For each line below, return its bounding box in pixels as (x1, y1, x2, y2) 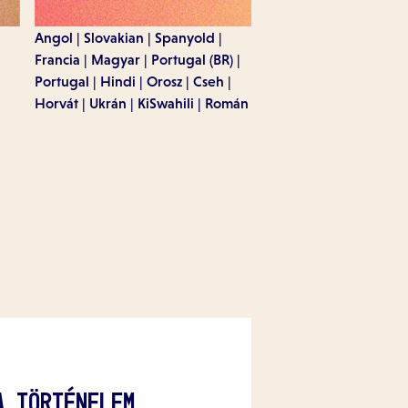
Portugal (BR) (151, 50, 233, 67)
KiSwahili (138, 94, 194, 111)
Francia (35, 50, 80, 67)
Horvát (35, 94, 78, 111)
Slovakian (84, 28, 144, 46)
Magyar (91, 50, 140, 67)
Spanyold (155, 28, 215, 46)
